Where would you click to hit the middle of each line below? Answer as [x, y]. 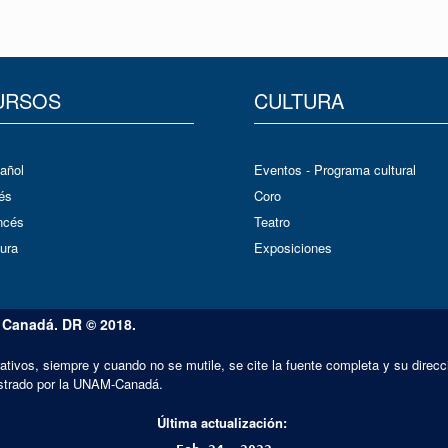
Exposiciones [293, 248]
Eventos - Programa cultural [335, 170]
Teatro [272, 222]
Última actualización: [224, 422]
